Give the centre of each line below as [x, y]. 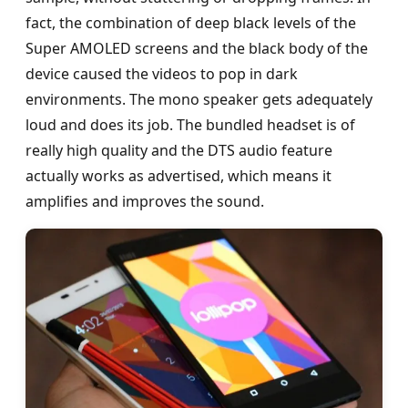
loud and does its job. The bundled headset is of [190, 125]
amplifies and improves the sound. [145, 202]
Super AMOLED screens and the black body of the [197, 49]
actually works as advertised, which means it [178, 176]
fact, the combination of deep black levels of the [191, 23]
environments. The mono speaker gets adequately [199, 100]
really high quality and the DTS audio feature [179, 151]
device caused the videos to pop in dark [162, 74]
